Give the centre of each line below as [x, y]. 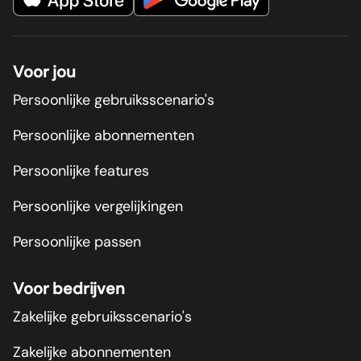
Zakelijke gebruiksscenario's [102, 316]
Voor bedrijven [69, 289]
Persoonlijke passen [77, 241]
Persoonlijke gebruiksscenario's [114, 100]
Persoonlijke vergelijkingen [98, 206]
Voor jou [44, 72]
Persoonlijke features [81, 170]
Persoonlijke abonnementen [104, 135]
